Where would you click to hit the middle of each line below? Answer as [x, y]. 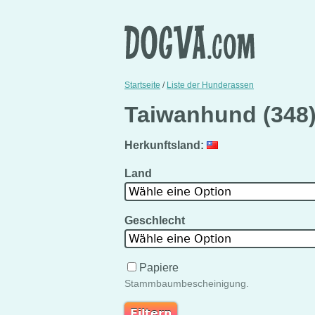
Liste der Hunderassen [210, 85]
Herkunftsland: [164, 145]
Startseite [142, 85]
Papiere [159, 267]
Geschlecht [156, 220]
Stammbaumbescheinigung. [187, 283]
